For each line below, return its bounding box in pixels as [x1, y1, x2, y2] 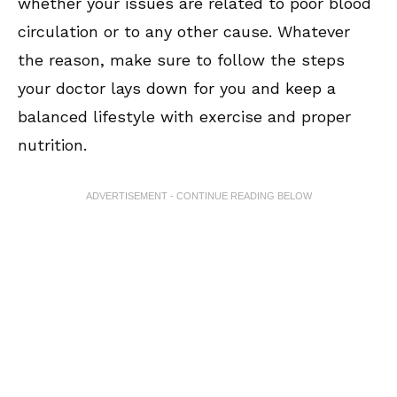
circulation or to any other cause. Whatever [18, 22, 350, 42]
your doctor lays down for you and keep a [18, 79, 336, 98]
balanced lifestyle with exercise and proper [18, 107, 351, 127]
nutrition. [18, 136, 87, 155]
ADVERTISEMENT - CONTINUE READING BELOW [85, 191, 312, 202]
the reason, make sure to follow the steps [18, 51, 345, 70]
